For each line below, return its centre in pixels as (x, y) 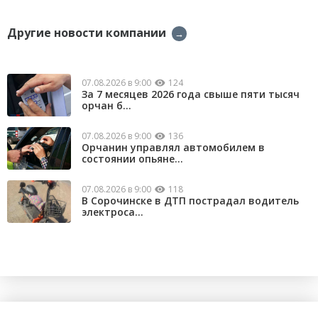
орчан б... (106, 106)
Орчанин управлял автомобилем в (173, 148)
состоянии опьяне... (132, 159)
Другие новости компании (87, 33)
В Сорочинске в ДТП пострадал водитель (190, 201)
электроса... (113, 212)
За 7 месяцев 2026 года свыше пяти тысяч (191, 94)
